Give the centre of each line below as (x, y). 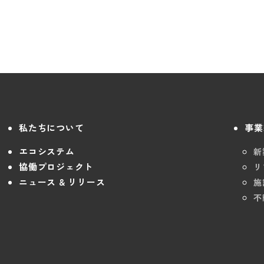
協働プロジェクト (56, 166)
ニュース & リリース (62, 181)
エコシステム (47, 151)
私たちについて (52, 127)
